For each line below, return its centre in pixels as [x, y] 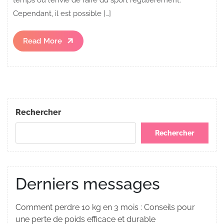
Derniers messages [88, 184]
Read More [42, 41]
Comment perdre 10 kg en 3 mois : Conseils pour [105, 207]
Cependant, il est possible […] [62, 13]
